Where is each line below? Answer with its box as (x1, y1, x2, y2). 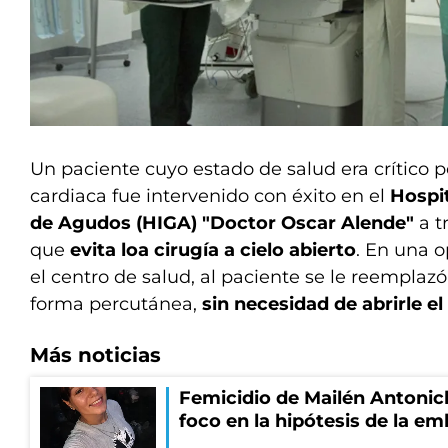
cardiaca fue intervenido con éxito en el (30, 184, 390, 207)
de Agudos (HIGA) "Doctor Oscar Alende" (30, 211, 414, 234)
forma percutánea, (30, 292, 197, 315)
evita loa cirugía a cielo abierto (70, 238, 356, 261)
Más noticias (30, 342, 161, 367)
